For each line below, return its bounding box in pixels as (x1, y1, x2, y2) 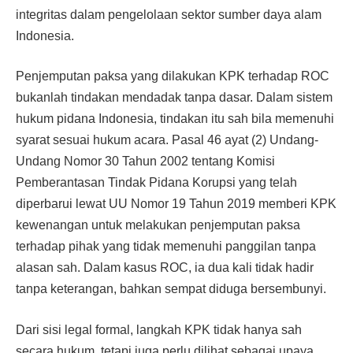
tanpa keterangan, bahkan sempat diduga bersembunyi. (16, 282, 326, 296)
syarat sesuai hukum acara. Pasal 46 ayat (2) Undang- (16, 133, 318, 147)
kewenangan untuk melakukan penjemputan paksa (16, 218, 300, 232)
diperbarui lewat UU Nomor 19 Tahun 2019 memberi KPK (16, 197, 336, 211)
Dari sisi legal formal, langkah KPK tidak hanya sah (16, 323, 302, 337)
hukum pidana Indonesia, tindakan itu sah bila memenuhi (16, 112, 334, 126)
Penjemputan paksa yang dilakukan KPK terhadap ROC (16, 69, 329, 84)
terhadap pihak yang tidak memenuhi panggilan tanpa (16, 240, 316, 254)
